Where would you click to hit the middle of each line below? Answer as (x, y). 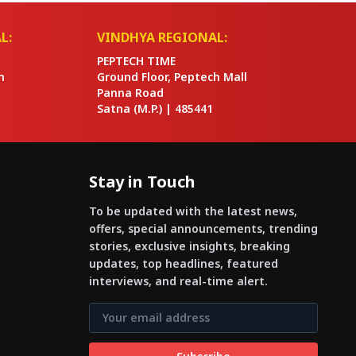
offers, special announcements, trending (203, 228)
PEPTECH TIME (136, 61)
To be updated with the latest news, (193, 211)
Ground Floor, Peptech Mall (172, 77)
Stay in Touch (142, 182)
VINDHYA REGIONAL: (162, 37)
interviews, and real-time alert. (178, 281)
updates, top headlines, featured (184, 263)
